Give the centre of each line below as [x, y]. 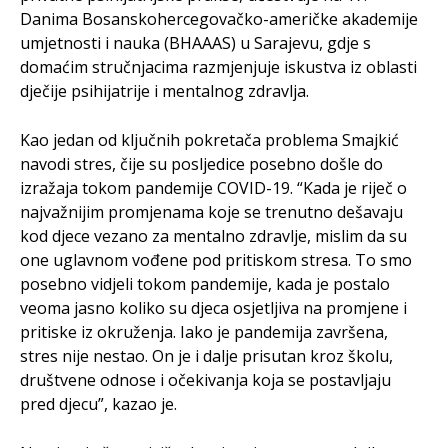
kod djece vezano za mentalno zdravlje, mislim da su [213, 235]
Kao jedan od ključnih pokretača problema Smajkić [209, 139]
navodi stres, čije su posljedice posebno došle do [201, 163]
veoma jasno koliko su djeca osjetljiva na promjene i [213, 307]
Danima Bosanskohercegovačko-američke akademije [219, 18]
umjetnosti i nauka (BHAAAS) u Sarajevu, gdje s [195, 42]
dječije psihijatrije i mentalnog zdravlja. [164, 90]
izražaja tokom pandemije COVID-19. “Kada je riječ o [213, 187]
